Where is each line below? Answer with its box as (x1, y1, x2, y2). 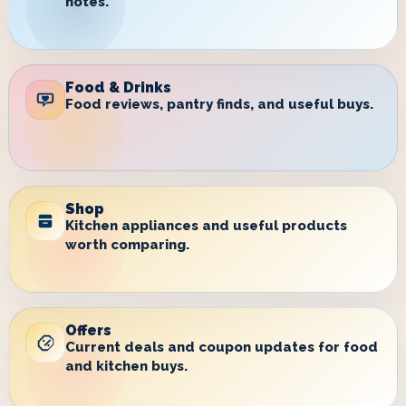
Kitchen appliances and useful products (65, 217, 347, 234)
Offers (65, 322, 111, 339)
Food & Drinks (65, 79, 171, 96)
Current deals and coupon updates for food (65, 339, 378, 355)
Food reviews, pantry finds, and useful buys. (65, 96, 373, 112)
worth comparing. (65, 237, 189, 253)
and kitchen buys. (65, 358, 188, 374)
